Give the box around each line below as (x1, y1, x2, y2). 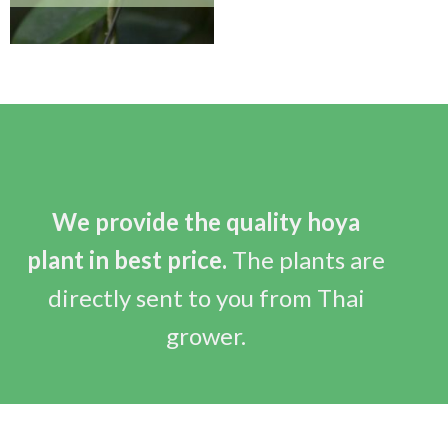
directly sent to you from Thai (47, 282, 365, 312)
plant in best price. (27, 244, 228, 274)
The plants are (227, 244, 386, 274)
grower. (166, 320, 247, 350)
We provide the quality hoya (52, 206, 361, 236)
